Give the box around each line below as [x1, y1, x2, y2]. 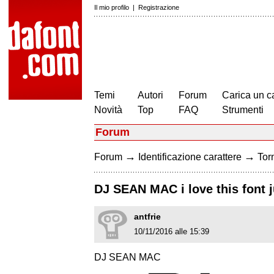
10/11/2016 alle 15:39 [134, 227, 209, 237]
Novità [94, 105, 122, 115]
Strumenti [222, 105, 264, 115]
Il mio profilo [94, 4, 129, 11]
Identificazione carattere [138, 152, 242, 162]
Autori [138, 90, 163, 100]
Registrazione [138, 4, 179, 11]
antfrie [134, 212, 161, 222]
